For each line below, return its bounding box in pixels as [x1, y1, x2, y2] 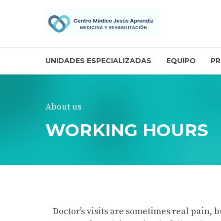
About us [45, 101, 81, 112]
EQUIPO [166, 56, 196, 65]
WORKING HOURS [45, 119, 208, 141]
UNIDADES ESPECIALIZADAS [45, 56, 151, 65]
